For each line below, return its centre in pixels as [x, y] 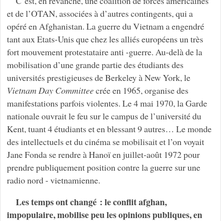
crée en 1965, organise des [141, 90]
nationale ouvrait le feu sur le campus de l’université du [104, 116]
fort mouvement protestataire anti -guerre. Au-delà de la [104, 52]
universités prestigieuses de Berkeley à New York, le [98, 77]
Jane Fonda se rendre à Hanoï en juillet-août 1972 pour [103, 154]
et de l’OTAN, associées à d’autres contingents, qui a [100, 13]
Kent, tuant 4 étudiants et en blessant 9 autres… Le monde [109, 129]
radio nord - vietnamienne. [53, 180]
